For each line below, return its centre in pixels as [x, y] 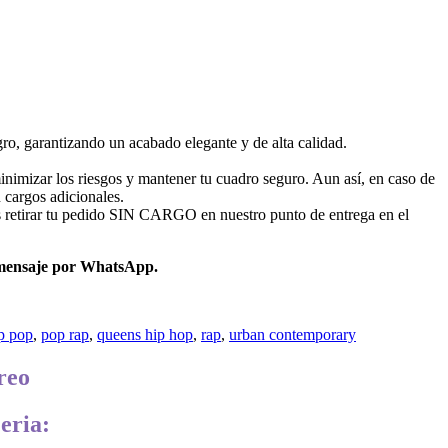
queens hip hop [145, 334]
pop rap [65, 334]
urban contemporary [292, 334]
